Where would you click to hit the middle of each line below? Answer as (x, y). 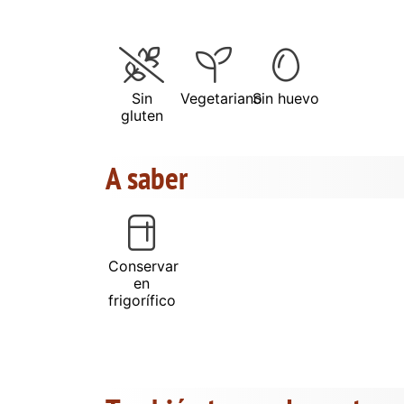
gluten (142, 115)
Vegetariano (221, 98)
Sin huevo (286, 98)
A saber (147, 177)
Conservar (143, 266)
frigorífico (142, 300)
